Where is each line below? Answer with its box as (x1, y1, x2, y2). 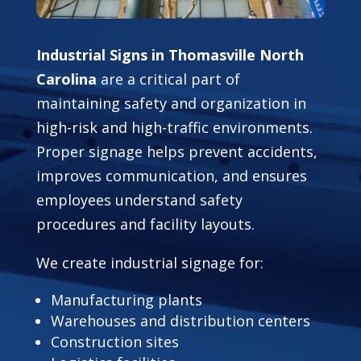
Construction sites (50, 331, 179, 351)
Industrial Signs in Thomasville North (35, 44, 304, 64)
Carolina (35, 68, 97, 89)
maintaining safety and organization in (35, 93, 306, 113)
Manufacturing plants (50, 289, 202, 309)
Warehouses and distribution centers (50, 310, 310, 330)
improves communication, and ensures (35, 165, 307, 185)
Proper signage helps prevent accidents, (35, 141, 317, 161)
